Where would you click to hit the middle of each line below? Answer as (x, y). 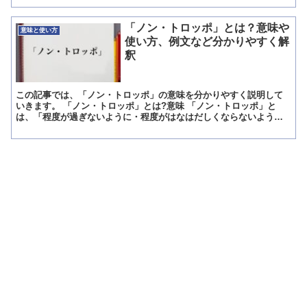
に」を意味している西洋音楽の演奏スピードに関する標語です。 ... (151, 127)
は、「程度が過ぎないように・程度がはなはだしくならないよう (145, 116)
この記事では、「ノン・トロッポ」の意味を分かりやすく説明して (150, 95)
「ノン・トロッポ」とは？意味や (207, 28)
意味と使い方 (39, 30)
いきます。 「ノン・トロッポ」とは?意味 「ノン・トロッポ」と (146, 106)
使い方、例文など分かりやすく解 (207, 42)
